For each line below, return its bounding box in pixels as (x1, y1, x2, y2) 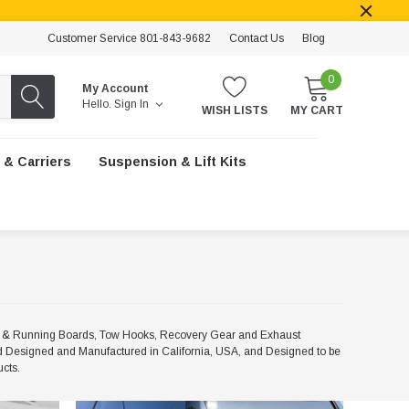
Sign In (114, 98, 152, 110)
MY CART (290, 104, 343, 117)
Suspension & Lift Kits (98, 154, 246, 169)
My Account (82, 82, 150, 95)
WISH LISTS (202, 104, 267, 117)
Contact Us (229, 32, 284, 45)
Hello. (82, 98, 112, 110)
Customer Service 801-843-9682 (47, 32, 211, 45)
